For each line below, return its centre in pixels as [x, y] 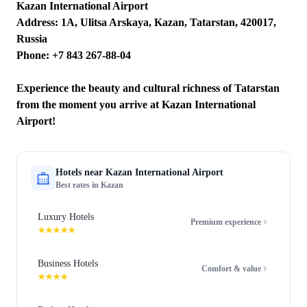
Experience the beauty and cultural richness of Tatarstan [148, 88]
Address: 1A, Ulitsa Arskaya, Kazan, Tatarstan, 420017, [146, 22]
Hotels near [81, 172]
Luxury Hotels [66, 217]
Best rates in [78, 185]
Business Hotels [68, 263]
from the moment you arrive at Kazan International [136, 105]
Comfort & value [231, 269]
